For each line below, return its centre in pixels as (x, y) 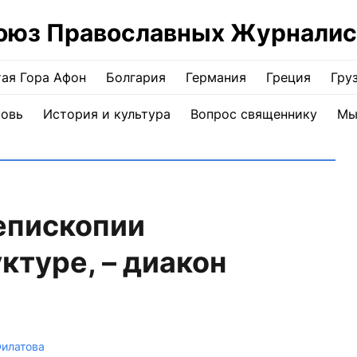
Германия (216, 77)
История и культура (106, 114)
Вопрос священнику (253, 114)
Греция (288, 77)
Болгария (136, 77)
